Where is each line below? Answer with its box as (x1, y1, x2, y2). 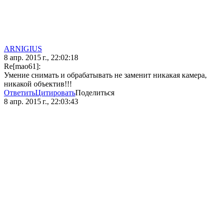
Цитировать (35, 88, 75, 97)
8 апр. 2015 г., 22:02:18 (4, 53, 78, 62)
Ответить (4, 88, 35, 97)
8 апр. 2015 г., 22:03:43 (4, 97, 78, 106)
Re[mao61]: (4, 62, 41, 71)
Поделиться (75, 88, 114, 97)
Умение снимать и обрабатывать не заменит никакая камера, (4, 71, 207, 80)
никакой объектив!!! (4, 80, 72, 88)
